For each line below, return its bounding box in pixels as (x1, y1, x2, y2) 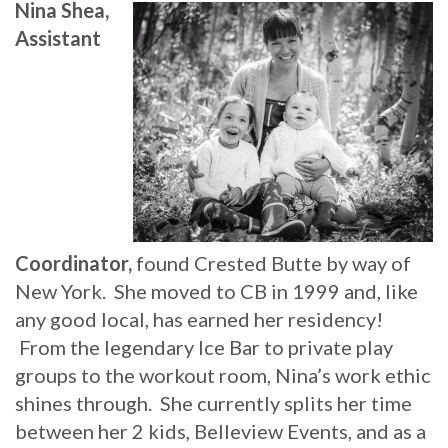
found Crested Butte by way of (132, 250, 411, 275)
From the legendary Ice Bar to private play (15, 334, 393, 359)
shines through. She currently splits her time (15, 390, 412, 415)
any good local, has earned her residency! (15, 306, 383, 331)
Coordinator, (15, 250, 132, 275)
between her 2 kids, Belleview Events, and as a (15, 418, 426, 443)
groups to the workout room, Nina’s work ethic (15, 362, 431, 387)
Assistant (15, 25, 101, 50)
